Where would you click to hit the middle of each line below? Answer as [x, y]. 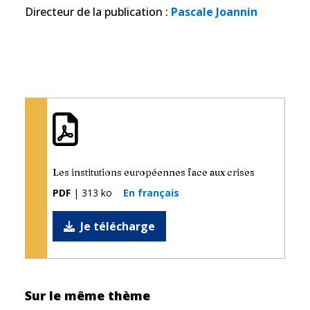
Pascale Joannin [214, 11]
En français [151, 192]
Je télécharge [118, 226]
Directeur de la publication [94, 11]
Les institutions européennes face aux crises [154, 172]
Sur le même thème [88, 295]
